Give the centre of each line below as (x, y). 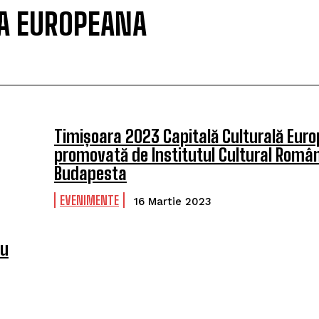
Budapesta (90, 173)
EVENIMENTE (89, 200)
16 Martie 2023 (173, 202)
